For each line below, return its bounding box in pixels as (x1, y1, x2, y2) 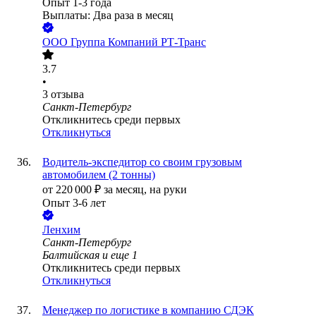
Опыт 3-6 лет (42, 197, 106, 209)
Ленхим (42, 224, 80, 236)
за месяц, (104, 183, 150, 196)
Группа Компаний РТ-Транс (71, 36, 206, 49)
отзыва (51, 88, 84, 101)
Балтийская (42, 249, 99, 262)
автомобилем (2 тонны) (42, 169, 155, 181)
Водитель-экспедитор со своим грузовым (42, 156, 242, 169)
